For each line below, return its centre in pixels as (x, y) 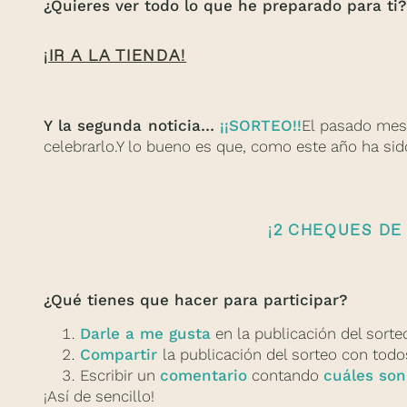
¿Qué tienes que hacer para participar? (196, 299)
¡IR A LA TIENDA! (115, 56)
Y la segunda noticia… (132, 125)
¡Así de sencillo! (99, 396)
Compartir (121, 354)
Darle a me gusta (145, 333)
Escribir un (120, 375)
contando (285, 375)
